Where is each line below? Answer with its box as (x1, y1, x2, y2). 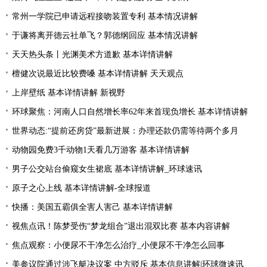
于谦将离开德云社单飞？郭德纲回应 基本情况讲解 (12, 31, 198, 40)
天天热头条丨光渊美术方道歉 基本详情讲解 (12, 50, 173, 59)
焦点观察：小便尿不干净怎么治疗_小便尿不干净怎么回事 (12, 241, 225, 250)
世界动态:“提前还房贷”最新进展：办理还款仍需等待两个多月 (12, 126, 238, 135)
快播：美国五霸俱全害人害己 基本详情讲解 (12, 203, 173, 212)
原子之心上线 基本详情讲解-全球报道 (12, 184, 151, 193)
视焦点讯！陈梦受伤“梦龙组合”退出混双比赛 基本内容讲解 (12, 222, 230, 231)
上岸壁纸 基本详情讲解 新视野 (12, 88, 125, 97)
